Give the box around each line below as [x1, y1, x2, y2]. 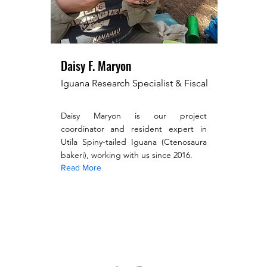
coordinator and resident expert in [60, 123, 207, 134]
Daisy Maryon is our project [60, 110, 207, 121]
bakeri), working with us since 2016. [60, 150, 193, 160]
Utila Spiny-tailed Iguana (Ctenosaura [60, 136, 207, 147]
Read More [60, 163, 101, 172]
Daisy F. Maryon [60, 57, 131, 74]
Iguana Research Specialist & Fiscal [60, 77, 208, 89]
